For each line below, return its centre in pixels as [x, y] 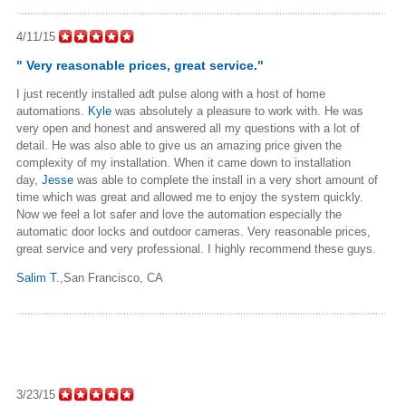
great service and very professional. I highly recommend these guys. [196, 248]
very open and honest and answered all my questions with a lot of [188, 128]
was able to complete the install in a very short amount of [226, 179]
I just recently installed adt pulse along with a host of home [171, 93]
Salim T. [38, 277]
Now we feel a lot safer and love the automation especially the [179, 214]
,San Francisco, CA [111, 277]
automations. [52, 111]
